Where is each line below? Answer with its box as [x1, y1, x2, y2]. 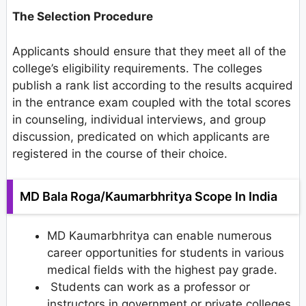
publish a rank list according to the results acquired [12, 78, 293, 92]
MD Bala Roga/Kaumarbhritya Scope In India [20, 189, 277, 204]
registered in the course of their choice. [12, 146, 227, 161]
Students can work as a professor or [47, 280, 250, 294]
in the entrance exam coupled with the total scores [12, 95, 291, 109]
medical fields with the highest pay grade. [47, 263, 277, 277]
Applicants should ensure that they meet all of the [12, 44, 286, 58]
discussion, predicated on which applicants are [12, 129, 270, 143]
